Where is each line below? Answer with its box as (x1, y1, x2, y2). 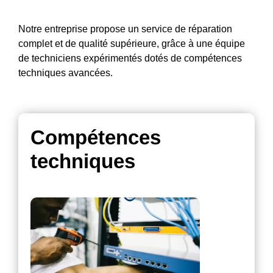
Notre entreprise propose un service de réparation (18, 24, 232, 35)
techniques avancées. (18, 68, 113, 79)
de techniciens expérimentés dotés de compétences (18, 53, 242, 64)
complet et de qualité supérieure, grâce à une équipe (18, 38, 245, 49)
